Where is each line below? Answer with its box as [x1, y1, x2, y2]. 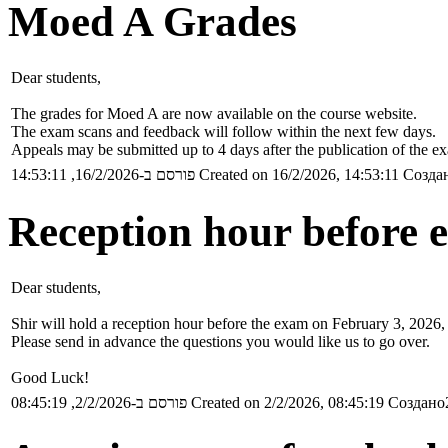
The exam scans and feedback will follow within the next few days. [11, 122, 436, 140]
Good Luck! [11, 368, 89, 386]
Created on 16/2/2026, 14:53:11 [199, 165, 399, 183]
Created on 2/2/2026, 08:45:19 [191, 393, 384, 411]
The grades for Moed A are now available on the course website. [11, 104, 417, 122]
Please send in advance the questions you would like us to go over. [11, 332, 430, 350]
